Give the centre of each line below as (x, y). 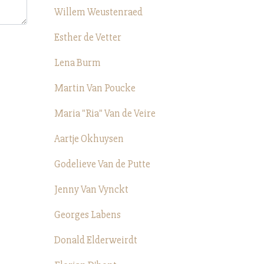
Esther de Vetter (88, 37)
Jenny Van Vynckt (91, 189)
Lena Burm (77, 63)
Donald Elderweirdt (96, 240)
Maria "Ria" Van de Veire (105, 113)
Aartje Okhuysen (89, 139)
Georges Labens (88, 215)
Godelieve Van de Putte (102, 164)
